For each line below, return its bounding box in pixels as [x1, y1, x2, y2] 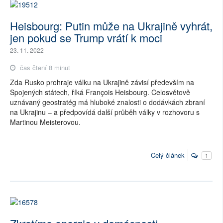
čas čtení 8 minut [18, 63, 70, 73]
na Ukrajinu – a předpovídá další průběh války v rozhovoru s [10, 107, 200, 117]
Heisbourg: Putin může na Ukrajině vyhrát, [10, 18, 213, 34]
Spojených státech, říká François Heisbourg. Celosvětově [10, 87, 190, 98]
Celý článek [151, 150, 185, 160]
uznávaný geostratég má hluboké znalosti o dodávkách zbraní [10, 97, 205, 108]
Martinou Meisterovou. [10, 117, 81, 127]
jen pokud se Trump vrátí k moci [10, 30, 162, 46]
